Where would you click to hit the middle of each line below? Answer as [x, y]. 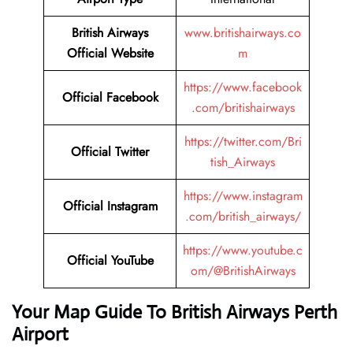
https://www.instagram [243, 196]
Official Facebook [110, 98]
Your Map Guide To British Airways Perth [175, 312]
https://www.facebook [243, 87]
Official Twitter [110, 152]
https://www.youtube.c [243, 251]
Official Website [110, 54]
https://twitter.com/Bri [243, 142]
